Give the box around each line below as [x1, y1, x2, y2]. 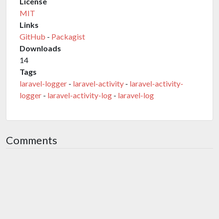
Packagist [51, 32, 85, 41]
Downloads [20, 44, 61, 53]
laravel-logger [20, 79, 67, 88]
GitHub [20, 32, 45, 41]
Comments [6, 134, 57, 147]
